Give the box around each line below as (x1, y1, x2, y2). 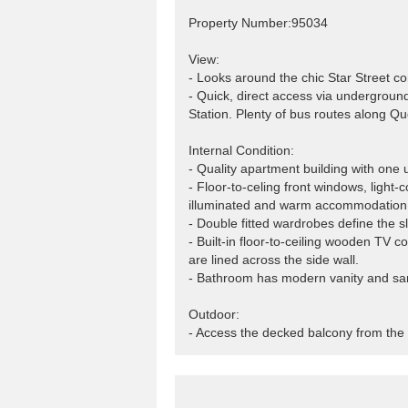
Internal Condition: (189, 143, 294, 158)
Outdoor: (189, 307, 240, 321)
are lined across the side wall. (189, 252, 359, 267)
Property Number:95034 (189, 15, 328, 30)
